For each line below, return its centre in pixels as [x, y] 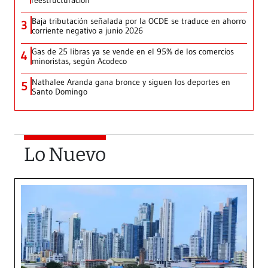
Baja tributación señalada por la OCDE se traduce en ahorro [139, 21]
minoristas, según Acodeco [79, 61]
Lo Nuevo [65, 155]
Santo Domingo [60, 92]
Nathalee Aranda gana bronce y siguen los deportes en [131, 82]
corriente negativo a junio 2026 [87, 31]
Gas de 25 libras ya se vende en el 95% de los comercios [133, 52]
